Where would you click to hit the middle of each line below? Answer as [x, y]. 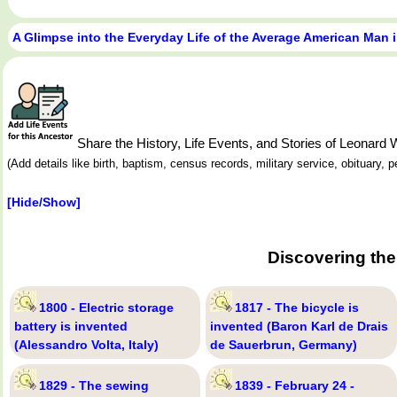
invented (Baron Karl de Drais [300, 327]
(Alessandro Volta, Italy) [86, 345]
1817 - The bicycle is [297, 308]
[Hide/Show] [44, 202]
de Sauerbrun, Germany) [284, 345]
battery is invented [71, 327]
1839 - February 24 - [295, 386]
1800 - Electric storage [106, 308]
